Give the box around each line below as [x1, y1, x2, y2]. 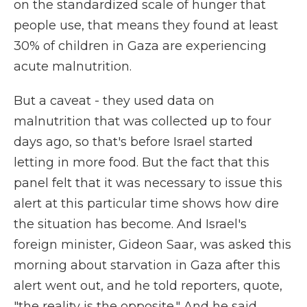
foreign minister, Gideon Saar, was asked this [14, 237, 291, 252]
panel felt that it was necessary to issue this [14, 175, 282, 191]
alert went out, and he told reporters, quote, [14, 278, 282, 293]
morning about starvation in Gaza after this [14, 258, 280, 273]
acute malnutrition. [14, 59, 132, 74]
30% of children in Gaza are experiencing [14, 38, 267, 53]
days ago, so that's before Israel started [14, 134, 253, 149]
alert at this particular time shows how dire [14, 196, 279, 211]
